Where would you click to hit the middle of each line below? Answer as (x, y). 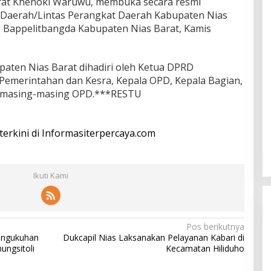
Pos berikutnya (215, 227)
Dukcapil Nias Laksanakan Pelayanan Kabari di (153, 237)
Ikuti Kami (51, 175)
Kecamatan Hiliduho (205, 248)
